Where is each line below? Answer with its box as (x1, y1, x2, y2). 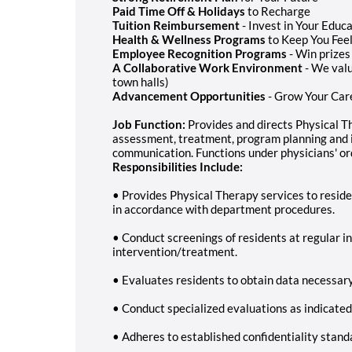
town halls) (112, 74, 169, 89)
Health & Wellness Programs (112, 31, 266, 46)
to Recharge (245, 3, 310, 18)
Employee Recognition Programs (112, 46, 287, 60)
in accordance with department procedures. (112, 201, 335, 216)
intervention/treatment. (112, 244, 237, 258)
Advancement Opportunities (112, 88, 266, 103)
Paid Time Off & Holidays (112, 3, 245, 18)
